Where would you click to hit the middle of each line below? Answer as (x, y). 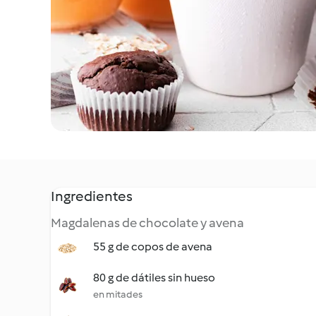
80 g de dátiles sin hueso (154, 278)
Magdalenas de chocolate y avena (147, 223)
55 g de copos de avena (153, 247)
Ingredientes (92, 196)
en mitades (118, 294)
